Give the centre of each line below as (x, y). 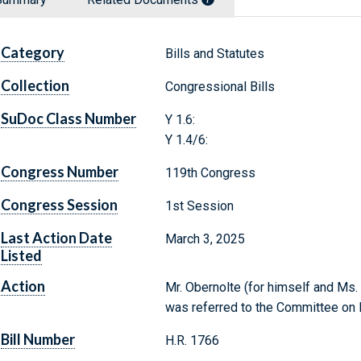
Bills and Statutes (214, 54)
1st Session (199, 206)
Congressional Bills (220, 87)
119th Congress (210, 173)
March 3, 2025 (205, 239)
